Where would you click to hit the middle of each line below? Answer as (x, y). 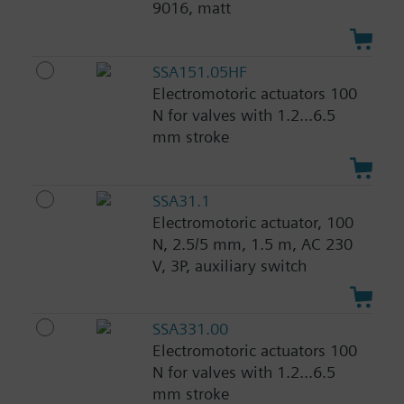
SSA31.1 (181, 200)
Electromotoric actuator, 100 (252, 222)
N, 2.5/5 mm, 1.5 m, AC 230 (252, 243)
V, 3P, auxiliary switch (229, 265)
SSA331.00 (190, 329)
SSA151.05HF (199, 71)
